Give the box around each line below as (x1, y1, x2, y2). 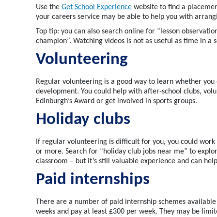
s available (183, 198, 216, 206)
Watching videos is (73, 37, 131, 46)
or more (36, 148, 62, 156)
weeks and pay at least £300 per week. (36, 208, 157, 216)
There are (36, 198, 69, 206)
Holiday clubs (36, 111, 130, 129)
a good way (111, 78, 147, 86)
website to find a (132, 3, 187, 12)
